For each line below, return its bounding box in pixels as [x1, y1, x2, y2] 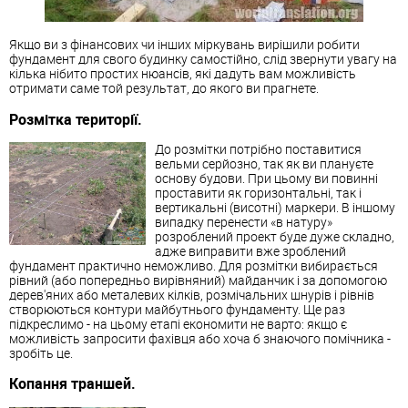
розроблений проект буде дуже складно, [155, 228, 394, 246]
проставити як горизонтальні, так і [155, 184, 362, 202]
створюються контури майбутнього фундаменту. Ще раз [9, 301, 345, 319]
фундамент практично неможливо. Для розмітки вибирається [9, 257, 378, 275]
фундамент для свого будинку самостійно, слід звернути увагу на [9, 50, 397, 68]
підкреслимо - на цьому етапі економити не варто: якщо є [9, 315, 347, 333]
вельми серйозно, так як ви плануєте [155, 155, 373, 173]
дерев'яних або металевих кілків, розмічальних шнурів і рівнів [9, 286, 374, 304]
